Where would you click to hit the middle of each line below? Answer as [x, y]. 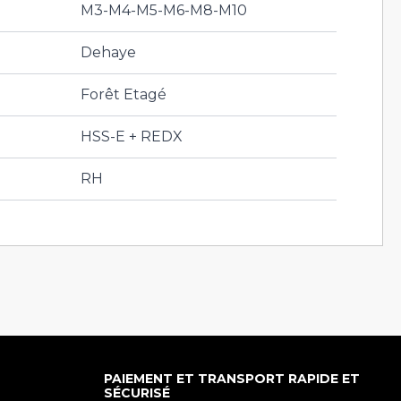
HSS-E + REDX [132, 137]
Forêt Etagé [124, 94]
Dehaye [109, 52]
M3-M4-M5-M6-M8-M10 [164, 10]
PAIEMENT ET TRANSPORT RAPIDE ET [232, 379]
